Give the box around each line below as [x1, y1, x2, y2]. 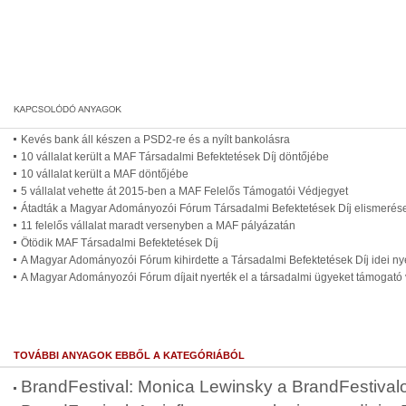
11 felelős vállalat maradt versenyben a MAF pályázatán [21, 219, 295, 232]
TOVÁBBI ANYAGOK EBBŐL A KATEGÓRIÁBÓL [14, 350, 245, 361]
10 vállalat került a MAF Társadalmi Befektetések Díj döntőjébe [21, 150, 329, 163]
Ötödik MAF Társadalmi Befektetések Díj [21, 237, 218, 249]
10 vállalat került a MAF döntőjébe [21, 168, 188, 180]
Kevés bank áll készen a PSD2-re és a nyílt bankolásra [21, 133, 290, 146]
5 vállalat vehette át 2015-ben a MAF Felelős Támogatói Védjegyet [21, 185, 348, 198]
